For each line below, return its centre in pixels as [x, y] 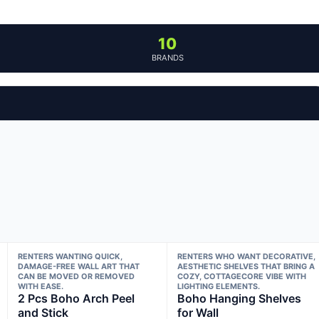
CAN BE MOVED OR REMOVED [76, 277]
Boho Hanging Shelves [240, 299]
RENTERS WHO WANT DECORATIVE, [247, 257]
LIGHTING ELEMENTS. [219, 287]
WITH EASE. [40, 287]
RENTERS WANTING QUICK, [70, 257]
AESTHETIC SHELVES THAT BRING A [246, 267]
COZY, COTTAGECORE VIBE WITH [242, 277]
